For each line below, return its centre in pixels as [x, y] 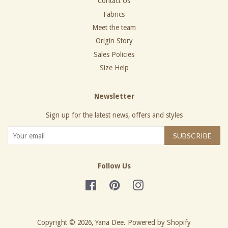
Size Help [114, 68]
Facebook [111, 185]
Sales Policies [114, 54]
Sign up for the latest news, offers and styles [114, 115]
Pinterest [133, 185]
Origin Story [114, 41]
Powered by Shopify [159, 223]
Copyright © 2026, [66, 223]
